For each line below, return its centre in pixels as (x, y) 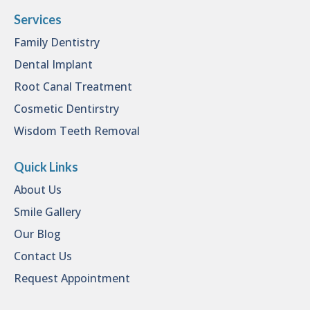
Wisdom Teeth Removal (77, 131)
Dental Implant (53, 64)
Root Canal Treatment (73, 86)
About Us (38, 190)
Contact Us (43, 256)
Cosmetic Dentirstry (66, 109)
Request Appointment (72, 278)
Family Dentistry (57, 42)
